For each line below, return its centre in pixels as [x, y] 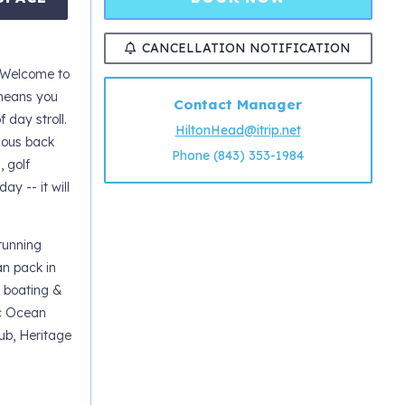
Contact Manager [238, 105]
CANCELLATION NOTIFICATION [247, 47]
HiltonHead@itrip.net [238, 131]
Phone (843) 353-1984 [238, 156]
